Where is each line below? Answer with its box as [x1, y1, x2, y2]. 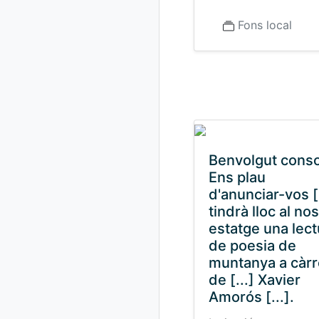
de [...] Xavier [209, 271, 300, 288]
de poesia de [209, 237, 296, 254]
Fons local [238, 18, 292, 32]
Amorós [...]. [209, 288, 294, 305]
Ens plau [209, 169, 266, 186]
